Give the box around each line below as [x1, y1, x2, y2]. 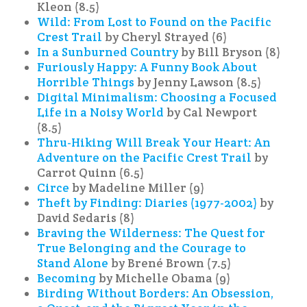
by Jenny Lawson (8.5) [134, 74, 262, 90]
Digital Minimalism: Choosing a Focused [37, 89, 278, 105]
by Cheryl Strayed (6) [102, 29, 228, 45]
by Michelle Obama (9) [96, 270, 231, 286]
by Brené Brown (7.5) [108, 255, 232, 271]
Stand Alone [37, 255, 109, 271]
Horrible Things [37, 74, 135, 90]
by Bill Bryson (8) [178, 44, 281, 60]
